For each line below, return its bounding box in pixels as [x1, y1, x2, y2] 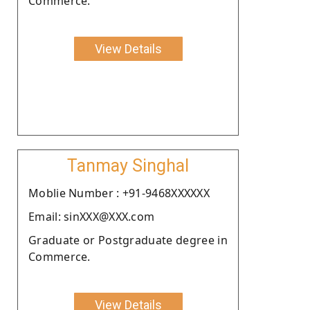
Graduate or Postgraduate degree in [28, 232, 228, 248]
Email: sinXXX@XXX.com [28, 208, 155, 224]
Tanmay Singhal [67, 155, 189, 176]
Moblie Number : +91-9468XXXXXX [28, 185, 210, 201]
